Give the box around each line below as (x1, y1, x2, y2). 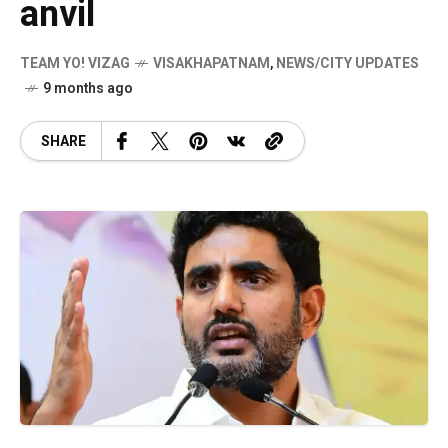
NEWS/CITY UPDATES (276, 53, 419, 74)
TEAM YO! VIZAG (20, 53, 130, 74)
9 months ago (43, 78, 133, 99)
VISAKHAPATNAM (153, 53, 270, 74)
